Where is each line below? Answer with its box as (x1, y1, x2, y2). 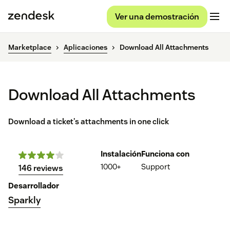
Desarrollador (8, 181, 59, 191)
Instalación (101, 149, 141, 159)
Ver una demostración (115, 11, 199, 22)
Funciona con (141, 149, 189, 159)
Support (141, 162, 170, 172)
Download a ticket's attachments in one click (8, 117, 169, 127)
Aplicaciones (64, 43, 107, 52)
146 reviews (18, 163, 63, 174)
